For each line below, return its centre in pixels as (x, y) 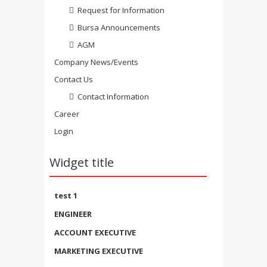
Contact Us (74, 80)
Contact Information (113, 97)
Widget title (82, 163)
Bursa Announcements (119, 28)
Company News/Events (96, 62)
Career (67, 114)
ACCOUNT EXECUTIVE (95, 233)
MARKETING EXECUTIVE (99, 251)
